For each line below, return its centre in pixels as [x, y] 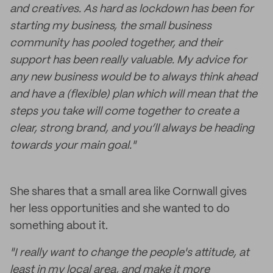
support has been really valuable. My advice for [128, 60]
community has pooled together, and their [116, 43]
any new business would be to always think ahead [133, 77]
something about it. [59, 226]
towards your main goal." [73, 146]
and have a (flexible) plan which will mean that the [133, 94]
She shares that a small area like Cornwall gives [128, 192]
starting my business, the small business [111, 26]
